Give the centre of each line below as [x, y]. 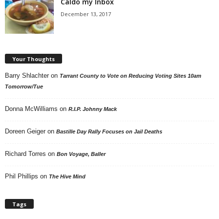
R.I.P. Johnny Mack [93, 109]
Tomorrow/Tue [24, 86]
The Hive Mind [67, 176]
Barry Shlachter [27, 75]
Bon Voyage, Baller [81, 154]
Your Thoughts [33, 59]
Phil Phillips [22, 176]
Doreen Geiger [25, 131]
